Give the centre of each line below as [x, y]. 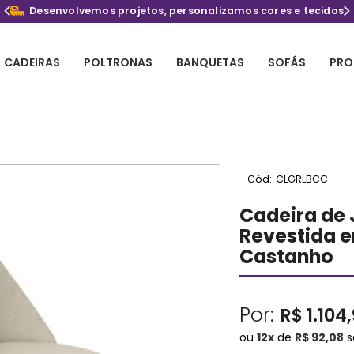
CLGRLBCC [302, 179]
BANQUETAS [210, 62]
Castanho [286, 256]
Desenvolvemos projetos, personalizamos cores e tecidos [186, 11]
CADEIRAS [32, 62]
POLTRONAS [118, 62]
